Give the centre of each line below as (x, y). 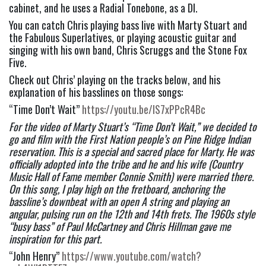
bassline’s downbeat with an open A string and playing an (119, 202)
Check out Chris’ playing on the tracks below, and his (115, 80)
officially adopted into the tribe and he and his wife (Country (126, 164)
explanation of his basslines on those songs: (96, 92)
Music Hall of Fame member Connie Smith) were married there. (131, 177)
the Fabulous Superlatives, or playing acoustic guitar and (123, 38)
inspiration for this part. (55, 239)
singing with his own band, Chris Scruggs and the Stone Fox (128, 50)
